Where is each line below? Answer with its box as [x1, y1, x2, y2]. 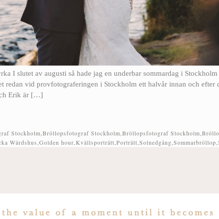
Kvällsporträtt [76, 138, 114, 147]
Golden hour [39, 138, 74, 147]
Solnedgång [139, 138, 172, 147]
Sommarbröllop [174, 138, 216, 147]
